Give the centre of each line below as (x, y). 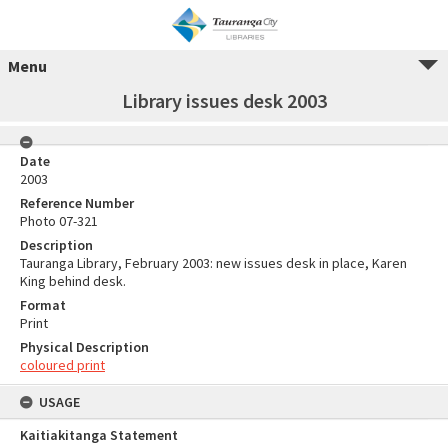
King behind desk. (73, 281)
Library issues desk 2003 (224, 100)
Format (43, 305)
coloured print (62, 365)
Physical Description (84, 347)
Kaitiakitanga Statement (99, 435)
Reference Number (77, 203)
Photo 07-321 (59, 221)
